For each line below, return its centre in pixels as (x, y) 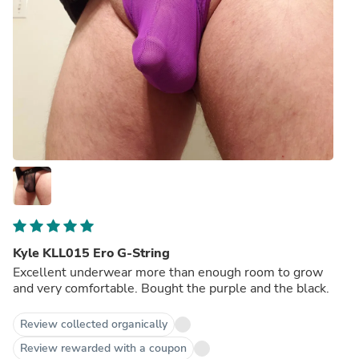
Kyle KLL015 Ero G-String (91, 253)
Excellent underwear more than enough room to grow (168, 272)
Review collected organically (94, 324)
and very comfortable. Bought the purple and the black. (171, 288)
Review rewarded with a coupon (103, 348)
